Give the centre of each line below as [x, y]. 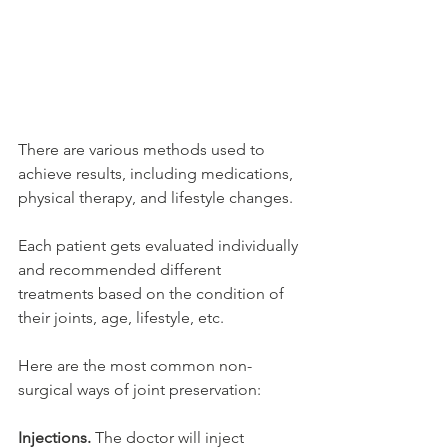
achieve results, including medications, [157, 174]
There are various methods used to [143, 150]
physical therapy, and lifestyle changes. [155, 198]
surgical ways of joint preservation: [139, 390]
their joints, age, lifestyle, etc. [123, 318]
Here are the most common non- [135, 366]
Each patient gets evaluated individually [160, 246]
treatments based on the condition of [153, 294]
